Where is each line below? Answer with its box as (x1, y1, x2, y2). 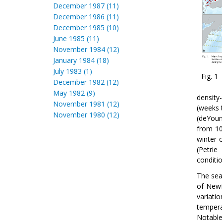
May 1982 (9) (53, 88, 95, 98)
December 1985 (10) (53, 23, 119, 32)
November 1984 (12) (53, 45, 119, 54)
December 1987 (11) (53, 1, 119, 10)
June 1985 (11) (53, 34, 99, 43)
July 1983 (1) (53, 66, 92, 76)
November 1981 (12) (53, 99, 119, 109)
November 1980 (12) (53, 110, 119, 119)
